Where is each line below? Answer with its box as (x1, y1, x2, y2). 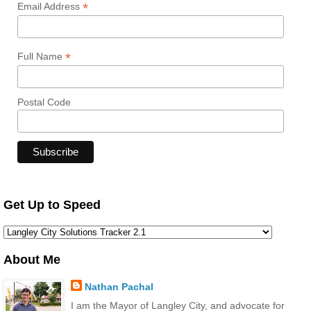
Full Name (17, 50, 65, 62)
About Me (3, 252, 60, 267)
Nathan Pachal (84, 280, 153, 292)
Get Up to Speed (3, 197, 101, 212)
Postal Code (17, 96, 71, 108)
